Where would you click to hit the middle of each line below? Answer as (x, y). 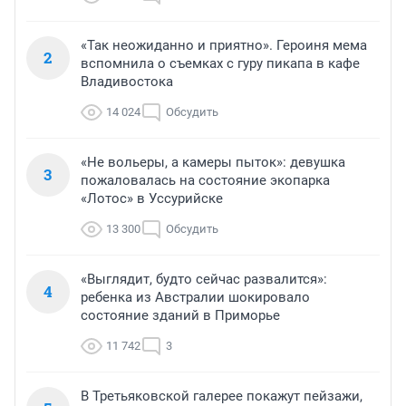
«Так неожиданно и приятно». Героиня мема (224, 46)
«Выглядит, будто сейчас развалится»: (204, 280)
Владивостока (127, 82)
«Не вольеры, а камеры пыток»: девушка (213, 163)
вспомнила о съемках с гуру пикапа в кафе (220, 64)
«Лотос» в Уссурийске (152, 199)
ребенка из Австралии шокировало (195, 298)
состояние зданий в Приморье (180, 316)
